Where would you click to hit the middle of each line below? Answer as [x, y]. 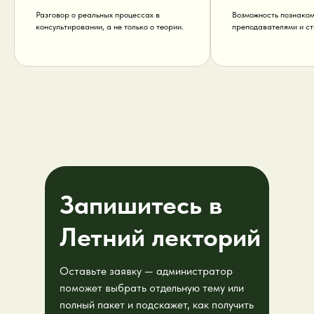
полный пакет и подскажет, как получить [157, 304]
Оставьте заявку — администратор [146, 271]
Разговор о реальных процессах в [98, 14]
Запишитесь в [141, 204]
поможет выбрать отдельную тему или [152, 287]
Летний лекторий [160, 237]
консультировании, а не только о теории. [110, 26]
